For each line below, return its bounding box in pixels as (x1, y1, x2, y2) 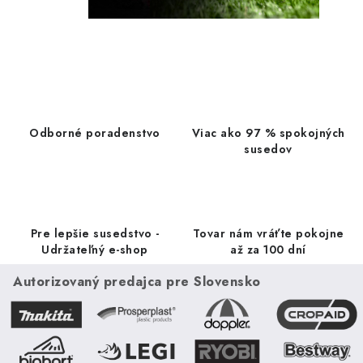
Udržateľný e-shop (41, 241, 148, 258)
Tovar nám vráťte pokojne (192, 225, 344, 242)
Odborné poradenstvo (29, 125, 160, 142)
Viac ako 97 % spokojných (191, 125, 345, 142)
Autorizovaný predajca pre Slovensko (13, 272, 261, 292)
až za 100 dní (230, 241, 306, 258)
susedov (244, 141, 293, 158)
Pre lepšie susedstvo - (30, 225, 160, 242)
